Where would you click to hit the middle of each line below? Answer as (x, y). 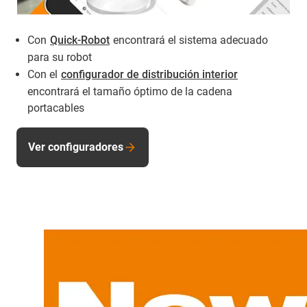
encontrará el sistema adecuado (189, 40)
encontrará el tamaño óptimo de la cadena (130, 92)
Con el (44, 75)
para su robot (60, 58)
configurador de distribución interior (149, 75)
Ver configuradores (76, 147)
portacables (56, 108)
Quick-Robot (80, 40)
